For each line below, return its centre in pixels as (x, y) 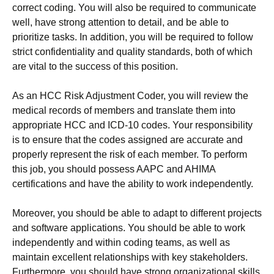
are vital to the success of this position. (95, 66)
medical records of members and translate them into (124, 110)
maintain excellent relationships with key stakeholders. (130, 257)
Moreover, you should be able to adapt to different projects (137, 213)
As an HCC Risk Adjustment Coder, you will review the (130, 96)
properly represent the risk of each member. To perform (130, 154)
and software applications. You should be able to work (129, 228)
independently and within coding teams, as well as (121, 243)
